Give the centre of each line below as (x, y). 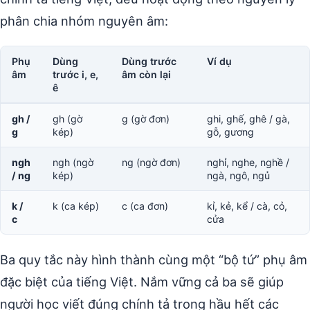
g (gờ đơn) (146, 118)
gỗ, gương (230, 131)
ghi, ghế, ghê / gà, (248, 118)
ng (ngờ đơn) (151, 162)
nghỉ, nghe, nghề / (248, 162)
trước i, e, (75, 74)
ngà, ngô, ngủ (238, 175)
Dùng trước (149, 61)
